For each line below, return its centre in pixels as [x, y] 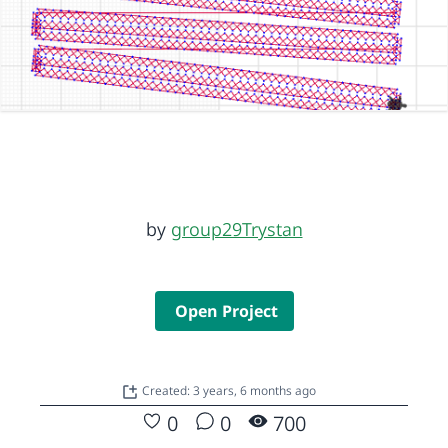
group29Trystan [236, 228]
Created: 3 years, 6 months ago [228, 390]
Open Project [226, 310]
